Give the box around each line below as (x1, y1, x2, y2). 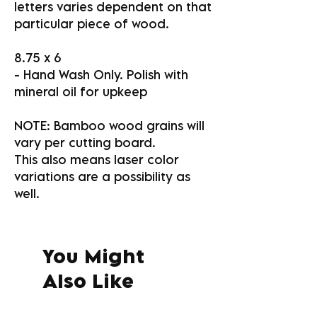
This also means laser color (14, 152, 179, 168)
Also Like (42, 269, 134, 293)
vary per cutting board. (14, 135, 156, 151)
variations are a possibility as (14, 169, 190, 185)
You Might (42, 244, 144, 268)
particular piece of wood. (14, 16, 169, 32)
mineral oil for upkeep (14, 84, 147, 100)
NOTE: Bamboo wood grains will (14, 118, 204, 134)
